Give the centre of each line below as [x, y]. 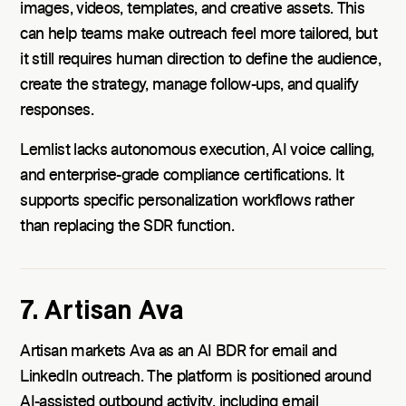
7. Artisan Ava [102, 312]
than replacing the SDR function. [127, 227]
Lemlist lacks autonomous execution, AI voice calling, [197, 151]
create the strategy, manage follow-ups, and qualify [189, 86]
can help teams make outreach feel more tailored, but [199, 35]
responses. [57, 111]
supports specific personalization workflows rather [187, 202]
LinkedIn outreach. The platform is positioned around [196, 377]
